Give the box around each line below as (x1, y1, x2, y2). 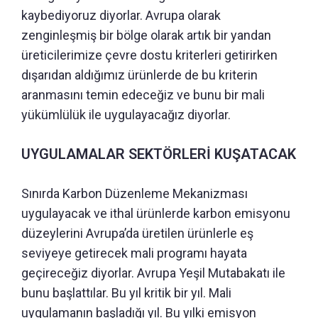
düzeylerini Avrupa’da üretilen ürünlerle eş (21, 225, 253, 241)
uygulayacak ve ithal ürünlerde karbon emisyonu (21, 205, 290, 221)
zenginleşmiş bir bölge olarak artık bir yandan (21, 27, 271, 43)
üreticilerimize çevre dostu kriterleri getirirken (21, 47, 278, 62)
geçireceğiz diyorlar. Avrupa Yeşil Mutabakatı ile (21, 265, 285, 280)
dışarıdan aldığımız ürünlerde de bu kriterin (21, 67, 258, 82)
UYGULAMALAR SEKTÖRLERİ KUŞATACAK (21, 145, 296, 163)
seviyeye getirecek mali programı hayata (21, 245, 247, 261)
